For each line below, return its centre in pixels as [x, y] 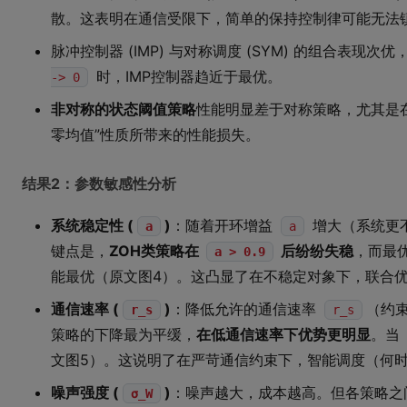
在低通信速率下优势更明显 [283, 334]
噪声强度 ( [85, 392]
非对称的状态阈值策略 [124, 109]
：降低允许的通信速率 [246, 309]
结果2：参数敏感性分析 [99, 184]
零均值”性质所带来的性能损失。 [155, 134]
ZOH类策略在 [156, 251]
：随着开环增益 [224, 225]
